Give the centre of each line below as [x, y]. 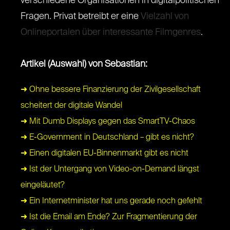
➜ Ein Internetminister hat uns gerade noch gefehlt [111, 202]
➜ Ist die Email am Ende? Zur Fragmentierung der [109, 217]
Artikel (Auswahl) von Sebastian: [84, 64]
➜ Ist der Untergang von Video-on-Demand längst [110, 170]
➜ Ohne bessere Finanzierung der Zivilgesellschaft [111, 90]
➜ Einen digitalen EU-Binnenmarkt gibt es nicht [104, 154]
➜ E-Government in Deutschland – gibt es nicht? [107, 138]
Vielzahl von [165, 17]
